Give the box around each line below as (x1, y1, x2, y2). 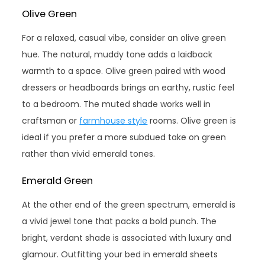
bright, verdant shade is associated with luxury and (22, 232, 232, 244)
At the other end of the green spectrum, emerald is (22, 199, 236, 211)
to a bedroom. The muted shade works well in (22, 98, 211, 111)
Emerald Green (22, 174, 93, 188)
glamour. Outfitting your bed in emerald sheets (22, 248, 218, 261)
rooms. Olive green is (147, 115, 237, 127)
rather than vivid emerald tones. (22, 148, 156, 160)
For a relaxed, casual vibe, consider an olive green (22, 32, 227, 44)
